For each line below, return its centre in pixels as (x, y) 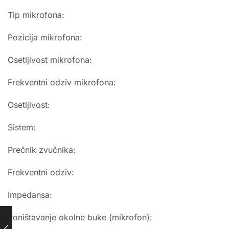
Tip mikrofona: (36, 15)
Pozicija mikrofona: (45, 38)
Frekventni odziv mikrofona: (62, 83)
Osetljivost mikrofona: (50, 60)
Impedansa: (30, 195)
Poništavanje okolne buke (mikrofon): (80, 217)
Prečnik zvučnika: (42, 150)
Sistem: (22, 128)
